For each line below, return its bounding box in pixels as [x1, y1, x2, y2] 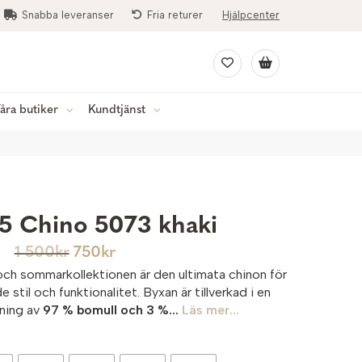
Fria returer [144, 9, 206, 21]
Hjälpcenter [222, 9, 280, 21]
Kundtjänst [88, 104, 145, 116]
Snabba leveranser [19, 9, 117, 21]
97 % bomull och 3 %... [43, 302, 183, 318]
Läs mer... [182, 302, 240, 318]
